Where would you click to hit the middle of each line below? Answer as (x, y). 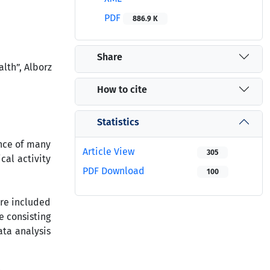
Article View (108, 152)
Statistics (118, 122)
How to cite (122, 89)
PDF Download (114, 171)
